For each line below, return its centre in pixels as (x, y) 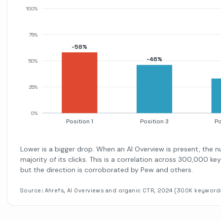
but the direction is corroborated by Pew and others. (107, 170)
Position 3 (154, 121)
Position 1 (79, 121)
